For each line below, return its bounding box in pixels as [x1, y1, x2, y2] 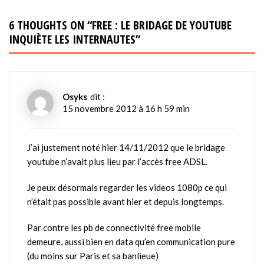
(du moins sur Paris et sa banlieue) [27, 250, 159, 261]
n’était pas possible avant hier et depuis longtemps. [27, 196, 224, 207]
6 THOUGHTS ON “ [9, 16, 92, 33]
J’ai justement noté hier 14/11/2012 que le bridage [27, 141, 225, 153]
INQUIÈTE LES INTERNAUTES [9, 31, 136, 47]
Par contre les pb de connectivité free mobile [27, 222, 201, 233]
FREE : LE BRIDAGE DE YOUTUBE [92, 16, 232, 33]
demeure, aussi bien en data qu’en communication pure [27, 236, 235, 247]
